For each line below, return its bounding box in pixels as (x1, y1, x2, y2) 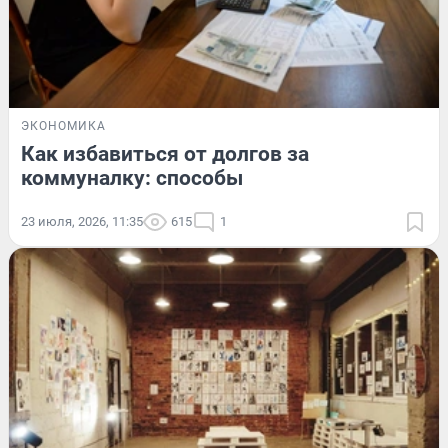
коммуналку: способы (21, 166, 243, 191)
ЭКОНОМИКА (21, 119, 106, 134)
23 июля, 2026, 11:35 (21, 214, 143, 230)
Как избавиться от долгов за (21, 142, 309, 167)
